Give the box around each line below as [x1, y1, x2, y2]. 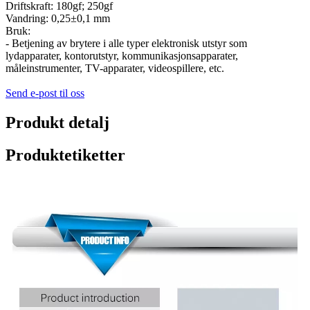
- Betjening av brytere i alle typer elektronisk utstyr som [6, 37, 247, 49]
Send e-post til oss [6, 86, 84, 99]
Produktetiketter [6, 145, 125, 164]
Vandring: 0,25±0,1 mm [6, 12, 110, 24]
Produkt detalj [6, 113, 109, 131]
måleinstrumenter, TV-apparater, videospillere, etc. [6, 62, 224, 74]
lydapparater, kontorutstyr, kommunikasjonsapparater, [6, 49, 238, 62]
